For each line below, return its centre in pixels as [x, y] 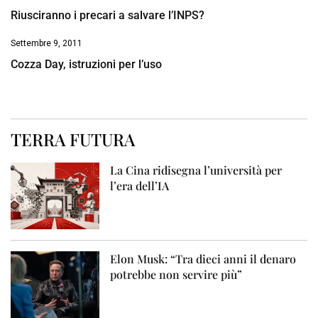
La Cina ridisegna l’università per [196, 170]
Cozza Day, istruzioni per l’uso [86, 65]
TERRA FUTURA [73, 139]
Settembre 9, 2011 [46, 44]
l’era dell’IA [140, 186]
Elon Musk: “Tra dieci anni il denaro [203, 259]
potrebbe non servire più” [176, 275]
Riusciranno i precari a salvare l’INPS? [108, 16]
